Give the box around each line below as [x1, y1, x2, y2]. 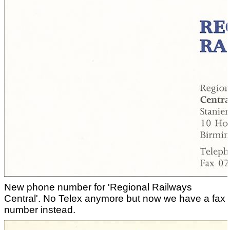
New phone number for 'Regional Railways [4, 182, 192, 193]
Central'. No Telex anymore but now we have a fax [4, 193, 225, 204]
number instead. [4, 204, 75, 215]
